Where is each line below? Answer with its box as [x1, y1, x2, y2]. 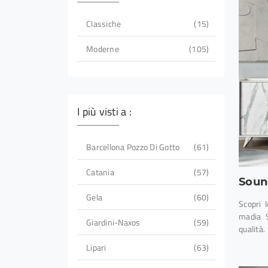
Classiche [86, 17, 121, 31]
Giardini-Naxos [86, 216, 141, 229]
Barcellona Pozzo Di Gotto [86, 141, 180, 154]
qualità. [239, 223, 265, 236]
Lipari [86, 241, 106, 254]
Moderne [86, 42, 119, 56]
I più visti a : [77, 103, 132, 120]
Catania [86, 166, 114, 179]
